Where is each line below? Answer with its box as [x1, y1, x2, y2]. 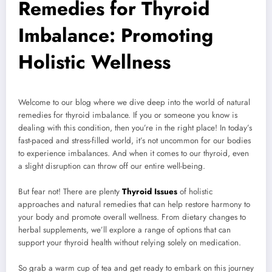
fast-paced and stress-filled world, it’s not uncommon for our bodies [18, 135, 251, 147]
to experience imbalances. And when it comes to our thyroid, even [18, 148, 249, 160]
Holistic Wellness [18, 48, 171, 76]
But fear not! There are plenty [18, 186, 122, 198]
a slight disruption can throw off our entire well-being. [18, 160, 205, 172]
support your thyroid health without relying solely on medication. [18, 237, 241, 249]
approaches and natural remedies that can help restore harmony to [18, 199, 250, 211]
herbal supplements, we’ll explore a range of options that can [18, 224, 231, 236]
